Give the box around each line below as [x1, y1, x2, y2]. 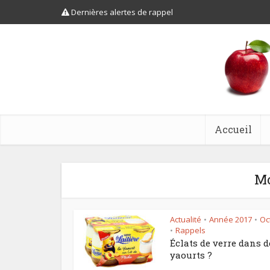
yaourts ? [170, 249, 212, 261]
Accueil [214, 123, 252, 136]
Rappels [175, 225, 206, 236]
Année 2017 [209, 214, 252, 225]
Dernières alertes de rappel [69, 7, 173, 17]
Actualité [170, 214, 201, 225]
